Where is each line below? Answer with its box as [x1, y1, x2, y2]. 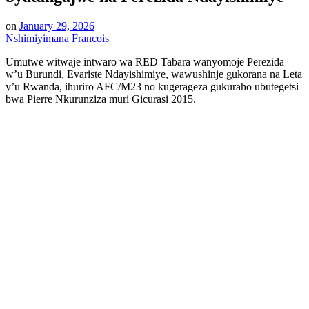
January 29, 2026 [19, 19, 94, 32]
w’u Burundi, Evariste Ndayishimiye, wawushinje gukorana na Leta [6, 68, 302, 80]
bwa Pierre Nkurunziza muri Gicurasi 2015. [6, 92, 196, 105]
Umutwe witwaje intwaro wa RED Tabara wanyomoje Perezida [6, 55, 284, 68]
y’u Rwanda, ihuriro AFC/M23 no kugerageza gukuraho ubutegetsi [6, 80, 299, 92]
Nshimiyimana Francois [6, 32, 109, 44]
